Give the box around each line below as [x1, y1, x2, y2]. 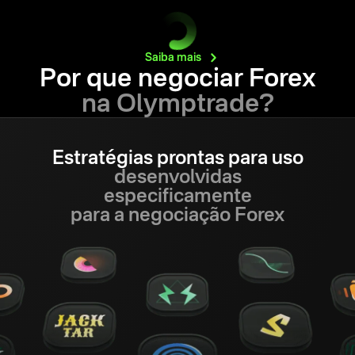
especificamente [103, 187, 252, 207]
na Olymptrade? [81, 91, 274, 117]
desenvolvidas [113, 168, 242, 188]
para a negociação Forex [71, 206, 284, 226]
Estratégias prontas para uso [52, 149, 303, 169]
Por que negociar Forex [39, 66, 316, 92]
